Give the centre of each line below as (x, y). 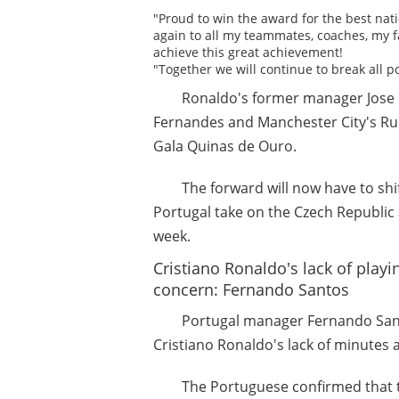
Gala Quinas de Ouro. (225, 147)
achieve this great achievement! (248, 53)
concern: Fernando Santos (251, 290)
